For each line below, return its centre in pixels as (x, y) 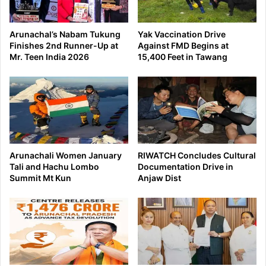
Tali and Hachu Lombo (54, 167)
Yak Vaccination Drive (182, 34)
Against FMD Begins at (183, 46)
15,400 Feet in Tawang (183, 57)
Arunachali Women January (66, 156)
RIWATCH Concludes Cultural (197, 156)
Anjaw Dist (159, 178)
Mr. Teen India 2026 (49, 57)
